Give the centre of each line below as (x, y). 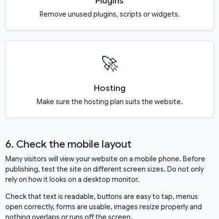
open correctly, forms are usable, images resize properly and (103, 207)
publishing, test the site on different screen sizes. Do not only (104, 169)
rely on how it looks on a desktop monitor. (72, 180)
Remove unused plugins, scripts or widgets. (109, 14)
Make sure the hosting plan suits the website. (109, 102)
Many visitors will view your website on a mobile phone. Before (105, 159)
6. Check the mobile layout (68, 144)
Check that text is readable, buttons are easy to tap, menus (101, 197)
